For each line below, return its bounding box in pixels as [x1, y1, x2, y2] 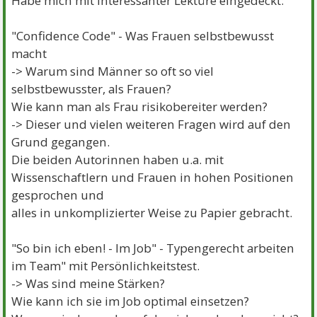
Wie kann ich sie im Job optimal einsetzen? [11, 292, 250, 309]
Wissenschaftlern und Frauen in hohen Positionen [11, 168, 294, 185]
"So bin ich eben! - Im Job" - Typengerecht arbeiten [11, 239, 295, 256]
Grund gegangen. [11, 133, 110, 150]
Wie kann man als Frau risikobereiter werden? [11, 98, 268, 115]
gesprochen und [11, 186, 105, 203]
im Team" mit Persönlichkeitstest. [11, 257, 200, 274]
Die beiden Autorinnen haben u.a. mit [11, 151, 224, 168]
